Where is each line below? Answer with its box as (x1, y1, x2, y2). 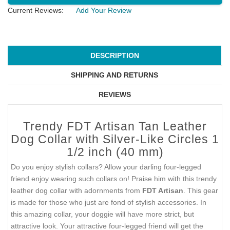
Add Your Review (76, 6, 131, 14)
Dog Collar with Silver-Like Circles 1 (11, 132, 219, 146)
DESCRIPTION (90, 51, 139, 60)
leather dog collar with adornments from (11, 186, 142, 195)
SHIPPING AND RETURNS (71, 71, 158, 80)
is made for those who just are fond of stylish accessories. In (11, 198, 206, 207)
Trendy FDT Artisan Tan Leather (23, 120, 207, 133)
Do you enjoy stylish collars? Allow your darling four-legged (11, 163, 201, 171)
